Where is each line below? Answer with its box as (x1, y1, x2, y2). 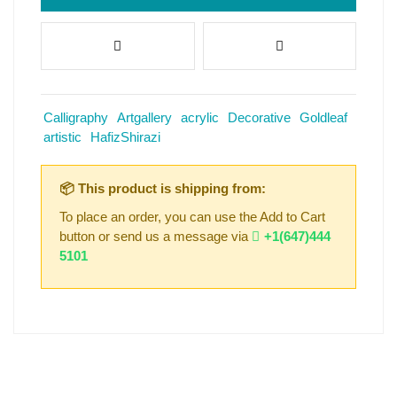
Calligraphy (43, 109, 108, 125)
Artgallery (117, 109, 172, 125)
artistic (43, 128, 82, 144)
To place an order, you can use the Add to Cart (59, 208, 325, 224)
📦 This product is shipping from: (59, 180, 266, 196)
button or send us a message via (59, 228, 252, 244)
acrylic (181, 109, 219, 125)
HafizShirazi (90, 128, 160, 144)
